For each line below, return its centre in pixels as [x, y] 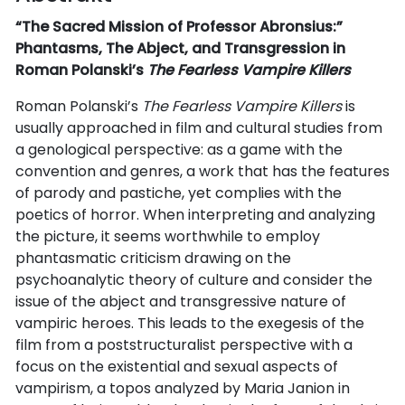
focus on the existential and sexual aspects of [177, 366]
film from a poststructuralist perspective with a [184, 344]
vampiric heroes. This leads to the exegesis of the [190, 323]
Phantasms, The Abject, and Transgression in [180, 48]
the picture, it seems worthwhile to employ [168, 236]
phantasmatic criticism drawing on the [153, 258]
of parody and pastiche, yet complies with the [179, 193]
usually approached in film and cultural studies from [199, 127]
